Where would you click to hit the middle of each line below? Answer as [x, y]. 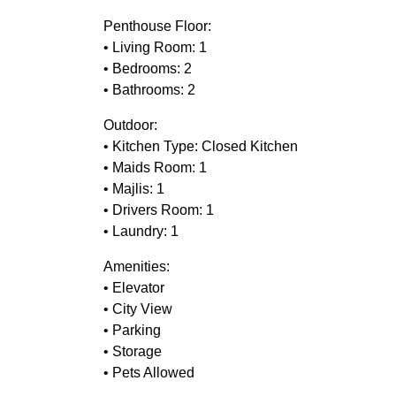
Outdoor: [132, 125]
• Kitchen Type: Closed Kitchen [202, 146]
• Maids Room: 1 [157, 167]
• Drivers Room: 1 [160, 209]
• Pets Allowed [149, 372]
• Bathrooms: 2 [149, 89]
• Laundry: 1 [141, 231]
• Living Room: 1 [157, 47]
